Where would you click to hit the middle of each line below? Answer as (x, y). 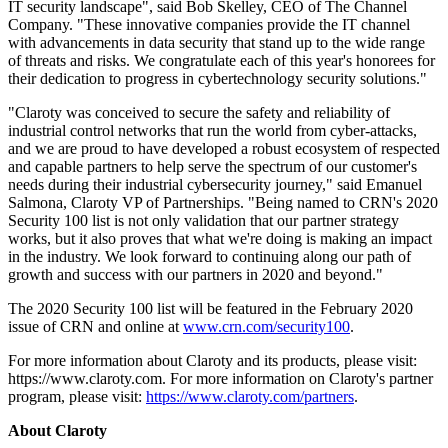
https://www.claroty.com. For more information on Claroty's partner (220, 379)
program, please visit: (77, 397)
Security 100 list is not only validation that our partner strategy (203, 221)
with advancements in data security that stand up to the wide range (216, 43)
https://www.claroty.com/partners (250, 397)
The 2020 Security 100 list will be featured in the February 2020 (210, 309)
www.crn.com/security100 (266, 327)
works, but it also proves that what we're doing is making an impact (220, 239)
